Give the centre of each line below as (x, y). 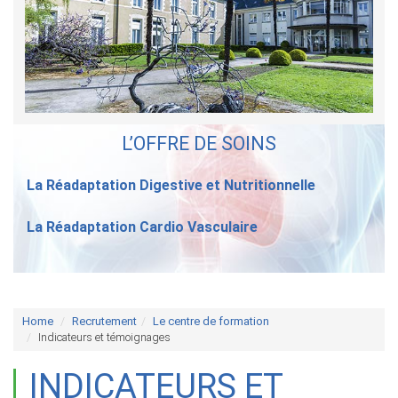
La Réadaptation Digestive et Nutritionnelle (171, 186)
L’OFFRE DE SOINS (199, 144)
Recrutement (104, 322)
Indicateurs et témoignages (104, 338)
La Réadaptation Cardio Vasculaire (142, 227)
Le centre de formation (211, 322)
